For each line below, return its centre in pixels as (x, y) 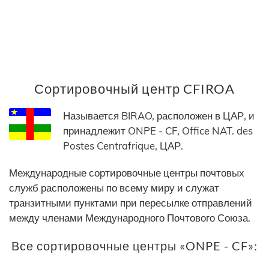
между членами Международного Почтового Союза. (130, 218)
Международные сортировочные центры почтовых (127, 173)
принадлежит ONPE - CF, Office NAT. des (158, 131)
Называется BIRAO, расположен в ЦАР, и (159, 116)
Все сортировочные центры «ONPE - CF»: (134, 246)
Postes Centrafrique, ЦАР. (123, 146)
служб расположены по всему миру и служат (114, 188)
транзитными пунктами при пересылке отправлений (131, 203)
